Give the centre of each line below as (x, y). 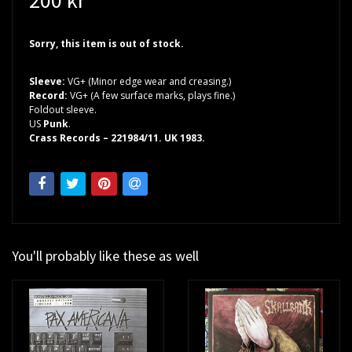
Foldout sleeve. (63, 109)
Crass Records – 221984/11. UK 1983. (117, 137)
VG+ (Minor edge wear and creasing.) (149, 81)
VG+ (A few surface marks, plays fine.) (152, 95)
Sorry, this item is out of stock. (106, 43)
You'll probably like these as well (105, 256)
